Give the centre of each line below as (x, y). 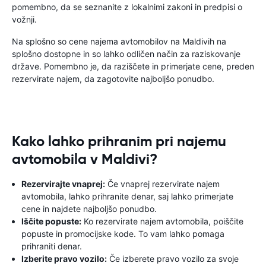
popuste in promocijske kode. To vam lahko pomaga (123, 234)
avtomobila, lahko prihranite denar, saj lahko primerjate (127, 196)
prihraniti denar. (52, 246)
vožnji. (24, 19)
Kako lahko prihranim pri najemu (119, 141)
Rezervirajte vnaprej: (63, 184)
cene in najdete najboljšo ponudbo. (89, 209)
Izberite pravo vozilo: (64, 259)
